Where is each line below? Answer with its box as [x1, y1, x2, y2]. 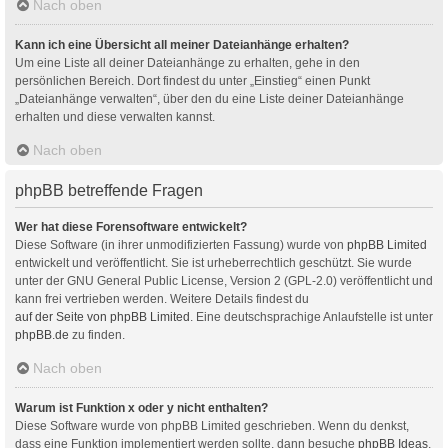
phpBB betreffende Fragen [15, 181, 203, 199]
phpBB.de [15, 327, 69, 342]
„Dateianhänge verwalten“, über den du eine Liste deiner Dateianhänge [15, 91, 404, 106]
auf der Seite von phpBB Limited [15, 309, 190, 324]
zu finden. [69, 327, 125, 342]
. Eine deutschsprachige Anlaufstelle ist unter [190, 309, 433, 324]
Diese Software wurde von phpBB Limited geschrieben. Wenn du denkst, [15, 418, 409, 433]
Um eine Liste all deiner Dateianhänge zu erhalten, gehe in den [15, 55, 360, 70]
